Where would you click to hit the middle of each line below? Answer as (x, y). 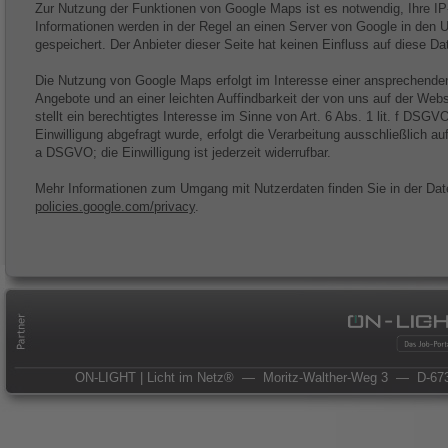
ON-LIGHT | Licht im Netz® (158, 377)
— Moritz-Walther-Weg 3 (315, 377)
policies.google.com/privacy (115, 206)
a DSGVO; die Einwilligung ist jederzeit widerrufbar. (183, 152)
